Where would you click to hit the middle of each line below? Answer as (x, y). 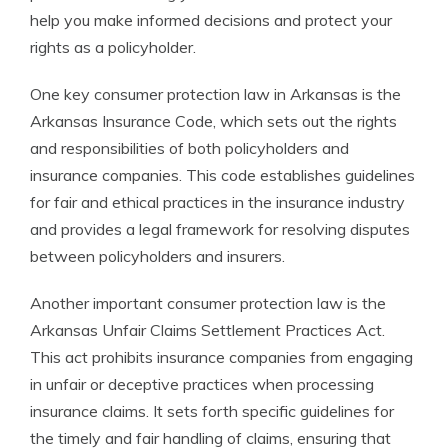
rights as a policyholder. (113, 47)
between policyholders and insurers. (157, 256)
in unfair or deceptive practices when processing (202, 384)
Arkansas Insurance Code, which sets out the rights (213, 121)
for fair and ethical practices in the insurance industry (217, 202)
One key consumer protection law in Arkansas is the (215, 94)
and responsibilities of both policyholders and (189, 148)
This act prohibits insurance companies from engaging (221, 357)
